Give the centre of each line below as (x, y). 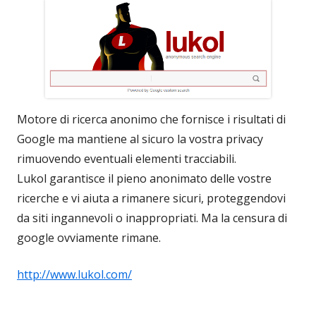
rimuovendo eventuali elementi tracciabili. (127, 159)
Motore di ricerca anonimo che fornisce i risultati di (151, 120)
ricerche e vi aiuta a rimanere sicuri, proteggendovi (151, 199)
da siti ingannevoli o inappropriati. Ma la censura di (152, 218)
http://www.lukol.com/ (74, 275)
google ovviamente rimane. (89, 238)
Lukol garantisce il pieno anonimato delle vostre (144, 179)
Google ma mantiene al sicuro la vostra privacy (140, 139)
